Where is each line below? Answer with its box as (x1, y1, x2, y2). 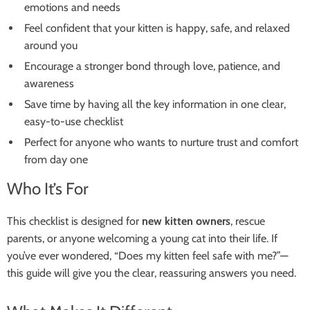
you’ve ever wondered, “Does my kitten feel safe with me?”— (7, 249, 288, 262)
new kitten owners (142, 215, 230, 228)
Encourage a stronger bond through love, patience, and (24, 60, 280, 73)
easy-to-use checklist (24, 115, 123, 128)
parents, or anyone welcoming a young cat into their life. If (7, 232, 277, 245)
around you (24, 39, 77, 52)
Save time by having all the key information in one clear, (24, 98, 286, 111)
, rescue (230, 215, 265, 228)
